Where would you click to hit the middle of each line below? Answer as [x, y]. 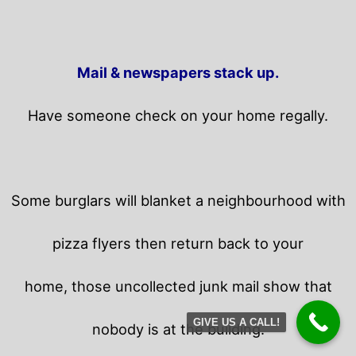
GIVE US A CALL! [236, 322]
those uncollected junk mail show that [201, 286]
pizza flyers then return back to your [178, 244]
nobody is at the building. [178, 329]
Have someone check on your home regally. [178, 116]
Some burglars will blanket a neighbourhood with [178, 201]
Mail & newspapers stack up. [178, 73]
